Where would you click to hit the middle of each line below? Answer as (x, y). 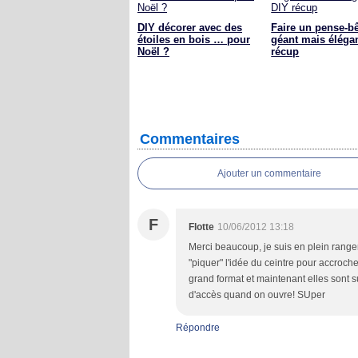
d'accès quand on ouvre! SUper (257, 295)
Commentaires (190, 139)
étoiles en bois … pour (194, 40)
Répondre (198, 328)
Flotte (201, 227)
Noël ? (153, 52)
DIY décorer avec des (190, 28)
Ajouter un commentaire (269, 173)
